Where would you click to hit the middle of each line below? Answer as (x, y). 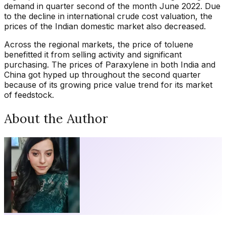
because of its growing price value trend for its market (108, 85)
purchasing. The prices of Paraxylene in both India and (110, 65)
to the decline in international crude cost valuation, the (108, 16)
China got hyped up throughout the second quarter (102, 75)
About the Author (56, 119)
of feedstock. (29, 95)
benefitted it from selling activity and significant (93, 55)
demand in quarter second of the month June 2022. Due (112, 6)
